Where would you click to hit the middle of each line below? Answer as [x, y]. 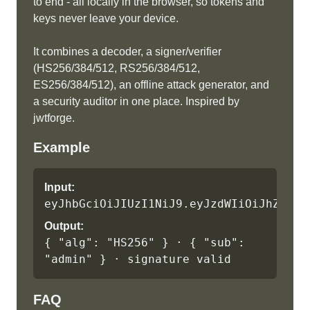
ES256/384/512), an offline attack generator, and [151, 85]
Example [62, 147]
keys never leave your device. [106, 18]
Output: [64, 226]
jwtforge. [54, 118]
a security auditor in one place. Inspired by [136, 101]
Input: [60, 187]
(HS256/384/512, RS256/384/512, [117, 68]
